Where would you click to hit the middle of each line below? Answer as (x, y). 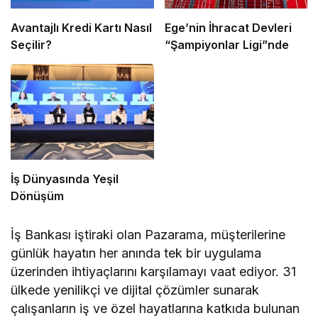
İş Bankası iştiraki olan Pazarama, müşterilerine (148, 234)
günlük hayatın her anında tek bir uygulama (136, 253)
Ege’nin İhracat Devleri (228, 28)
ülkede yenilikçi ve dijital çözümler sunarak (135, 290)
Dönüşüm (37, 196)
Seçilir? (31, 45)
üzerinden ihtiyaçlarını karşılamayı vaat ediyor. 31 (154, 271)
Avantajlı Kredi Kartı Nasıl (81, 28)
